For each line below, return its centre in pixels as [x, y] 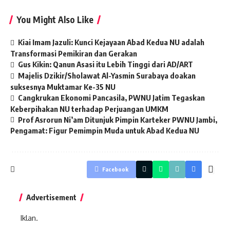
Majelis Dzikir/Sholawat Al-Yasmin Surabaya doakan [107, 75]
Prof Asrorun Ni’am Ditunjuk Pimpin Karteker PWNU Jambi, [118, 119]
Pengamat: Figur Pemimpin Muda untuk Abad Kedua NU [105, 131]
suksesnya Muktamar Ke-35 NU [63, 87]
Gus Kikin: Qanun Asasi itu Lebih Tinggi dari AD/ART [106, 64]
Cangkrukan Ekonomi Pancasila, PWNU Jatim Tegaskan [112, 97]
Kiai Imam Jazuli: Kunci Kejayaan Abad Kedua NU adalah [111, 42]
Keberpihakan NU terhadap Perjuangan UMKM [89, 109]
